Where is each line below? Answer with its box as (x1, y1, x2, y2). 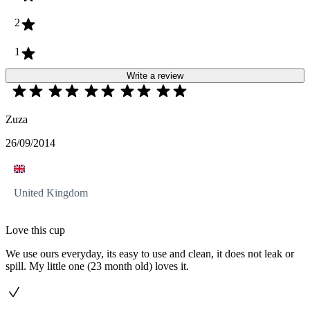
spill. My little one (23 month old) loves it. (6, 260, 189, 273)
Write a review (127, 71, 183, 82)
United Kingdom (14, 187, 88, 199)
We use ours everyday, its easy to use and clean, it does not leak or (6, 248, 294, 260)
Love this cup (6, 224, 65, 237)
